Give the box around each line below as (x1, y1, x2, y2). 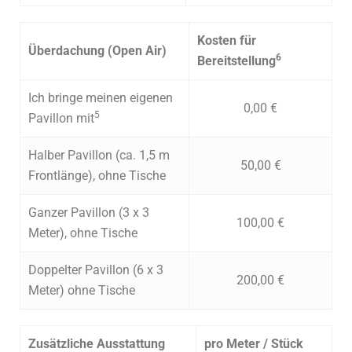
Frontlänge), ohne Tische (28, 168, 166, 184)
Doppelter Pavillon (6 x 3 (28, 262, 163, 278)
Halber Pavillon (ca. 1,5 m (28, 148, 170, 163)
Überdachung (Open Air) (28, 43, 167, 59)
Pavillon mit (28, 111, 94, 126)
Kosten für (197, 33, 256, 49)
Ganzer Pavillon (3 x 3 (28, 205, 149, 221)
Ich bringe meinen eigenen (28, 90, 173, 106)
